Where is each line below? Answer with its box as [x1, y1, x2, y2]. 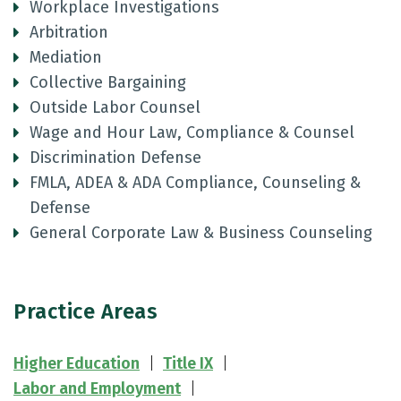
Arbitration [30, 22, 108, 42]
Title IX [163, 354, 213, 373]
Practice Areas [13, 299, 158, 324]
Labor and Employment [13, 379, 181, 398]
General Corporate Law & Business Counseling [30, 223, 372, 243]
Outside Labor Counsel [30, 98, 200, 117]
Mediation [30, 47, 102, 67]
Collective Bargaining [30, 73, 186, 92]
